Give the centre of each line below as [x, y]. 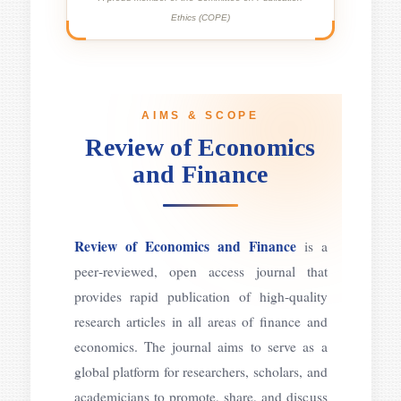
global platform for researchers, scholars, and [200, 371]
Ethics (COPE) [200, 17]
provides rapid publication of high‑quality [200, 296]
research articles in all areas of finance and [200, 321]
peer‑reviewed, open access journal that [200, 271]
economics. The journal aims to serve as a [200, 346]
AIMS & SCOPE [200, 115]
